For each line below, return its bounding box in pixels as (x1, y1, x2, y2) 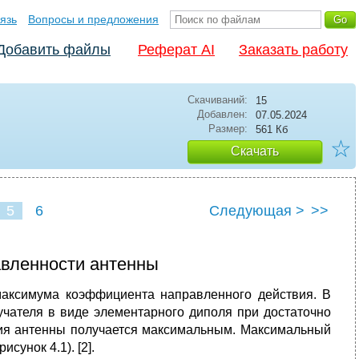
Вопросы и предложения (28, 13, 159, 26)
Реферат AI (138, 42, 215, 58)
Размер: (208, 123, 248, 135)
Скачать (231, 144, 279, 158)
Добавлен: (197, 108, 248, 120)
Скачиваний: (188, 94, 248, 106)
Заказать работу (239, 42, 348, 58)
